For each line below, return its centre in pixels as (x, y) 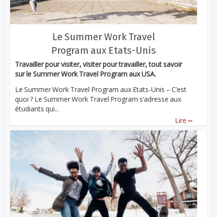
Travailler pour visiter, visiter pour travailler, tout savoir (99, 64)
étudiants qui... (37, 109)
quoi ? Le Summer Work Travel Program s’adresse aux (98, 99)
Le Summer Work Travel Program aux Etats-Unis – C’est (101, 90)
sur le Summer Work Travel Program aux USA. (86, 74)
